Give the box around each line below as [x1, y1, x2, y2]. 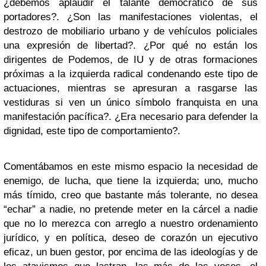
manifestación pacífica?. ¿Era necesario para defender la [4, 111, 258, 123]
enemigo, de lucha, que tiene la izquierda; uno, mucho [4, 175, 258, 187]
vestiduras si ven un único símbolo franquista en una [4, 97, 258, 109]
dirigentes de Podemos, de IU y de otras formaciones [4, 54, 258, 66]
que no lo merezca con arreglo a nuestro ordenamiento [4, 218, 258, 230]
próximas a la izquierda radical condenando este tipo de [4, 68, 258, 80]
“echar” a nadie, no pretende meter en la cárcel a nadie [4, 204, 258, 216]
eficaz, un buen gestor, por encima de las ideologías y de [4, 246, 258, 258]
